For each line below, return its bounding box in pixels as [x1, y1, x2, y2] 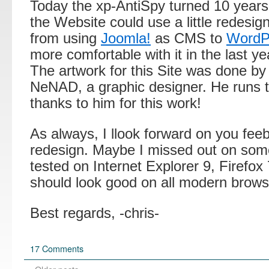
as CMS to [151, 30, 226, 46]
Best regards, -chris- [30, 205, 159, 221]
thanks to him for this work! [30, 95, 201, 111]
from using [30, 30, 101, 46]
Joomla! [101, 30, 151, 46]
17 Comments [30, 242, 83, 255]
